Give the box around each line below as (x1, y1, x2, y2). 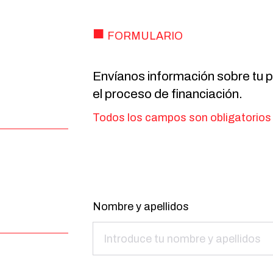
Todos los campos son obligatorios (93, 112, 271, 124)
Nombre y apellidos (93, 200, 189, 213)
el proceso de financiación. (93, 87, 243, 101)
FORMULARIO (107, 30, 183, 43)
